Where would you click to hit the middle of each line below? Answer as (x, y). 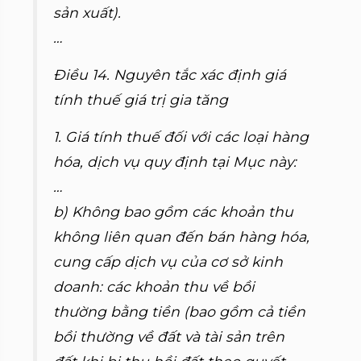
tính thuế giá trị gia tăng (141, 100)
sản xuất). (87, 12)
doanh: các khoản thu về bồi (154, 286)
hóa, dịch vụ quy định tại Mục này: (175, 162)
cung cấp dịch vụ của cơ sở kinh (168, 261)
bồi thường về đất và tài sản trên (169, 336)
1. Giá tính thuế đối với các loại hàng (181, 137)
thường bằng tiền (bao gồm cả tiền (180, 311)
